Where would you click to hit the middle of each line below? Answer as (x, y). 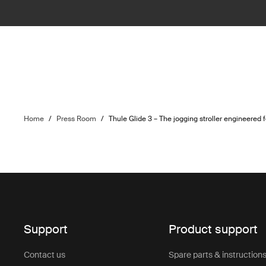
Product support (213, 229)
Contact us (45, 255)
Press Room (77, 119)
